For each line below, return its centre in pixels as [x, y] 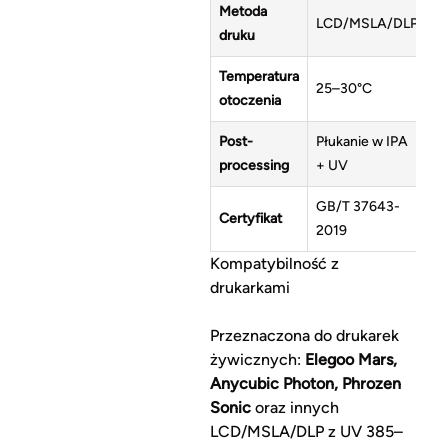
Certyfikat [250, 219]
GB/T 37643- [357, 207]
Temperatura [258, 77]
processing [253, 166]
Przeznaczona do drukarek [304, 336]
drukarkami [249, 288]
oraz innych [294, 408]
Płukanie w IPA [361, 142]
